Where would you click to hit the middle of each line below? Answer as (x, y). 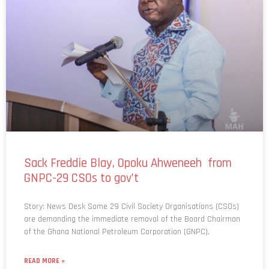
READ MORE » (44, 244)
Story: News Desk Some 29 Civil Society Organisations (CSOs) (131, 190)
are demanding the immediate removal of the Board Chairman (132, 203)
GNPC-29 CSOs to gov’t (81, 162)
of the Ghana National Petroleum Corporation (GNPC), (117, 215)
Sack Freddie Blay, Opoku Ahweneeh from (128, 147)
